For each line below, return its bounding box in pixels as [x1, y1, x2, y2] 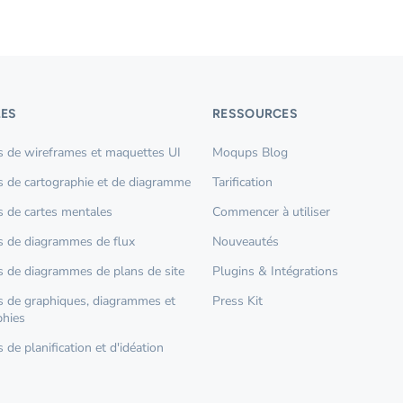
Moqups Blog [212, 144, 288, 161]
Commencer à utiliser [212, 203, 330, 220]
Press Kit [212, 292, 263, 309]
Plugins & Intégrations [212, 263, 338, 280]
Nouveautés [212, 233, 279, 250]
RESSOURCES [212, 106, 299, 121]
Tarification [212, 174, 273, 191]
